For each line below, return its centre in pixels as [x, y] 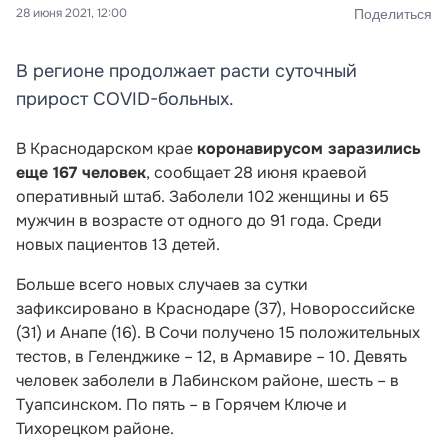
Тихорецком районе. [95, 428]
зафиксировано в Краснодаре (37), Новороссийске [215, 308]
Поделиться [393, 13]
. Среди [353, 220]
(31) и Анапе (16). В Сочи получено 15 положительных [218, 332]
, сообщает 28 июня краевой [256, 172]
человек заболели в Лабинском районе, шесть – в [207, 380]
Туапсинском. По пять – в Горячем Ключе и [181, 404]
